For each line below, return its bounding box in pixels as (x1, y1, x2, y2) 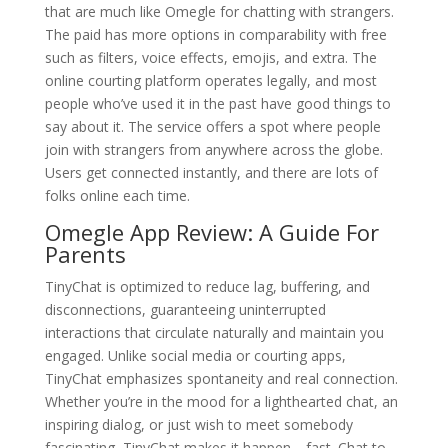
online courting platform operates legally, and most (44, 71, 377, 90)
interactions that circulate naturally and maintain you (44, 323, 384, 342)
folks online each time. (44, 186, 190, 205)
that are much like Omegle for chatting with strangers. (44, 2, 394, 21)
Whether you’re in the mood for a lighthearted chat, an (44, 392, 398, 411)
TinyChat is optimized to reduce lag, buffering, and (44, 277, 370, 296)
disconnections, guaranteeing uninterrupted (44, 300, 326, 319)
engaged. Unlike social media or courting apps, (44, 346, 346, 365)
